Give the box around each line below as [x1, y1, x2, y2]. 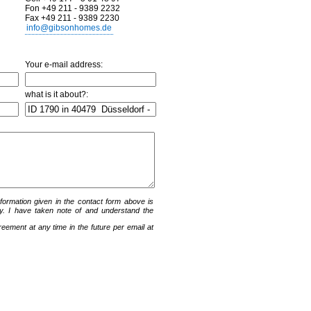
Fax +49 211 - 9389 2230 [25, 13, 119, 23]
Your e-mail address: [25, 60, 103, 69]
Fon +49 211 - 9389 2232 [25, 3, 120, 13]
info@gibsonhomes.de [26, 23, 112, 33]
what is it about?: [25, 90, 88, 99]
